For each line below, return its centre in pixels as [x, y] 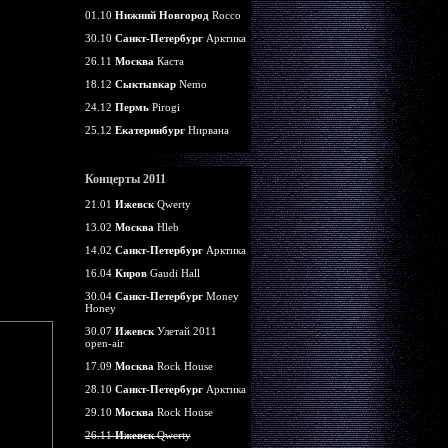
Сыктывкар [145, 84]
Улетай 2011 [185, 331]
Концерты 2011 [125, 179]
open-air [104, 343]
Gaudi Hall [173, 273]
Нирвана [206, 130]
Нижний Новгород [161, 15]
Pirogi [164, 107]
